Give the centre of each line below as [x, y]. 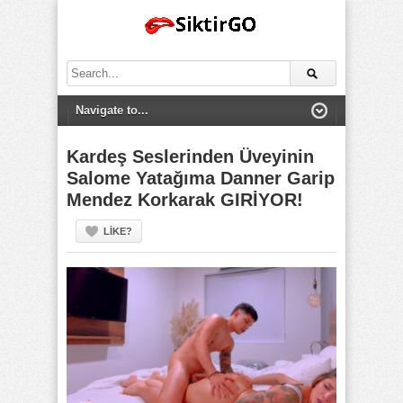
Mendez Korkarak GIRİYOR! [185, 200]
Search [84, 68]
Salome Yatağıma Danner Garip [201, 178]
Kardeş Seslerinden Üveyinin [190, 157]
